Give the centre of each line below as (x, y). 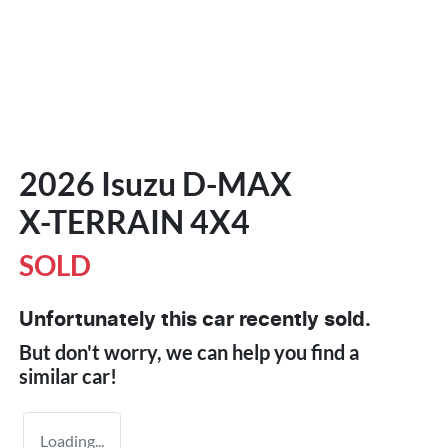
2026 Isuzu (100, 183)
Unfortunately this (110, 319)
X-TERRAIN (101, 221)
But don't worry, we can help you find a (189, 351)
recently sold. (302, 319)
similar (50, 375)
